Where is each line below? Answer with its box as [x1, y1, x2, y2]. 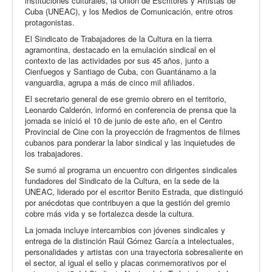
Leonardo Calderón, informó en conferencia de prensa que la [25, 104, 236, 116]
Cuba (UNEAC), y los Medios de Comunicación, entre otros [25, 5, 233, 18]
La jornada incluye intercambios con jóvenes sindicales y [25, 224, 225, 236]
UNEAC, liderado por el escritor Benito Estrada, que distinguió [25, 186, 243, 198]
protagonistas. [25, 16, 75, 29]
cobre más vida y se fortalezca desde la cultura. [25, 208, 194, 220]
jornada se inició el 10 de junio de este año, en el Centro [25, 115, 222, 127]
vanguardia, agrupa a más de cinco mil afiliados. [25, 76, 195, 89]
